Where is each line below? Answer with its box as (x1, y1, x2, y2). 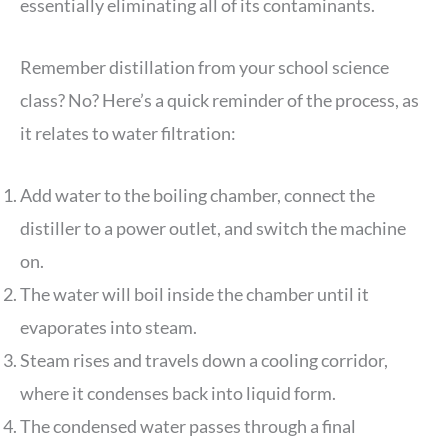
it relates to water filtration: (20, 122, 236, 145)
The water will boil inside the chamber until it (20, 283, 369, 306)
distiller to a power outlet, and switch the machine (20, 217, 406, 240)
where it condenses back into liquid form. (20, 382, 336, 405)
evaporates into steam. (20, 316, 197, 339)
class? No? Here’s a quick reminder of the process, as (20, 89, 419, 112)
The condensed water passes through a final (20, 415, 356, 438)
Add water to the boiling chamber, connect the (20, 184, 375, 207)
